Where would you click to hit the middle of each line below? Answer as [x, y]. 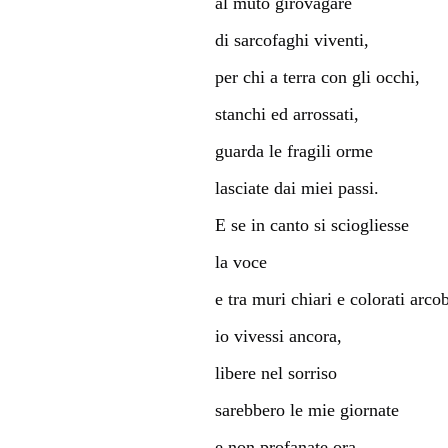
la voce [240, 261]
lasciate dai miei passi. [296, 187]
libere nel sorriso [275, 372]
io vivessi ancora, [278, 335]
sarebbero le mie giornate [306, 409]
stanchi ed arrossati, [286, 113]
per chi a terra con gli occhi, [317, 76]
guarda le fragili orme [293, 150]
